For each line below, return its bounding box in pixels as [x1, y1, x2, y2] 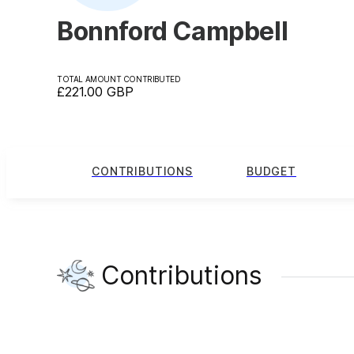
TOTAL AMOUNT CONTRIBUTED [57, 73, 181, 84]
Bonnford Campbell [57, 15, 288, 47]
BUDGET [246, 164, 296, 179]
